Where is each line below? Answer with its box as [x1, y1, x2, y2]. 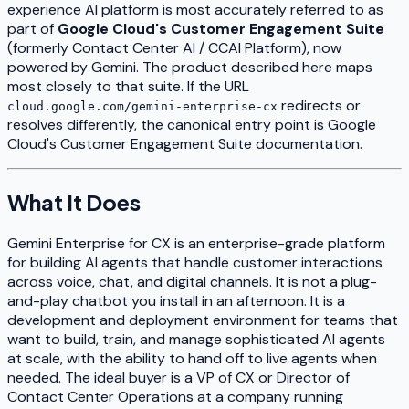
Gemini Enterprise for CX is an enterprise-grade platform [7, 233, 385, 253]
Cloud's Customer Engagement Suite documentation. [7, 133, 362, 153]
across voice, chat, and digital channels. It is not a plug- [7, 271, 377, 291]
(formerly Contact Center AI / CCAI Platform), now [7, 37, 341, 58]
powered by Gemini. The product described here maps [7, 57, 372, 77]
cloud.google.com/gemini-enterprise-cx [7, 99, 278, 113]
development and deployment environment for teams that [7, 309, 398, 330]
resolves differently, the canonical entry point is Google [7, 114, 376, 134]
